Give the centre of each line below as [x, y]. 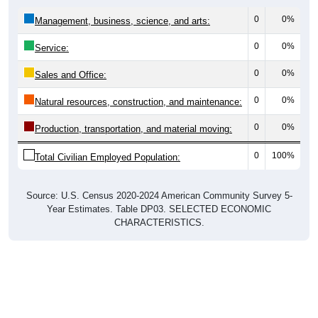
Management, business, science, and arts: [122, 21]
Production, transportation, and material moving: [133, 129]
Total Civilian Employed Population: [108, 158]
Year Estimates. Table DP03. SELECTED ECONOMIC [159, 209]
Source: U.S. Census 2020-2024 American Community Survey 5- [159, 196]
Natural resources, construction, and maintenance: [138, 102]
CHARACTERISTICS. [159, 223]
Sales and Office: [71, 75]
